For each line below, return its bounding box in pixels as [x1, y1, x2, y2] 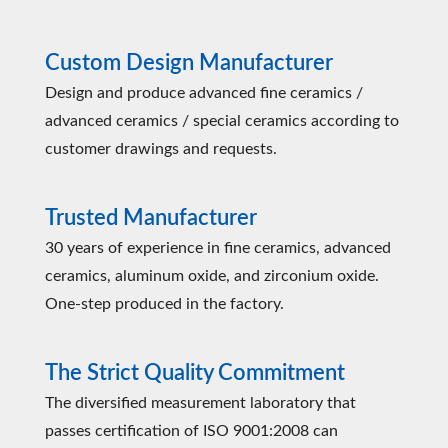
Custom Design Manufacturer [45, 52, 333, 74]
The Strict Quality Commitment [45, 362, 345, 384]
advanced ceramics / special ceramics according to [45, 113, 399, 129]
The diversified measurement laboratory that [45, 395, 356, 411]
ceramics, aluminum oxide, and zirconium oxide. [45, 268, 379, 284]
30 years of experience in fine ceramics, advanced [45, 240, 391, 256]
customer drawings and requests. [45, 141, 277, 157]
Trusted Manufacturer [45, 207, 257, 229]
